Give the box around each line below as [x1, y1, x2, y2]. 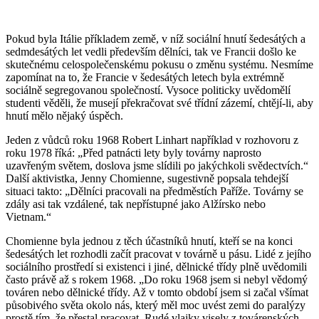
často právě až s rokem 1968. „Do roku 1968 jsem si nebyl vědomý [6, 273, 308, 286]
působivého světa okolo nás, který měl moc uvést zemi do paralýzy [6, 298, 305, 311]
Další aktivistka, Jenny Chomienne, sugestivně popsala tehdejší [6, 172, 288, 184]
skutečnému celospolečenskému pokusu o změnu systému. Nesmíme [6, 58, 313, 70]
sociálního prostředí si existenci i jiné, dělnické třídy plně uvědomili [6, 260, 307, 273]
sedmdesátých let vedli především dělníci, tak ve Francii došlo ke [6, 45, 296, 58]
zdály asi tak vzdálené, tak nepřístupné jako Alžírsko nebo [6, 197, 266, 210]
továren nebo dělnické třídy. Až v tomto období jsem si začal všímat [6, 286, 308, 298]
